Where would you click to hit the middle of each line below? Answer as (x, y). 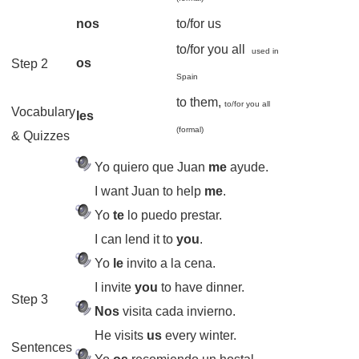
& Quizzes (41, 136)
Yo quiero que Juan (152, 167)
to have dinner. (202, 287)
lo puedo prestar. (173, 215)
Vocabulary (44, 112)
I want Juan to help (140, 191)
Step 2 (30, 64)
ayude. (248, 167)
